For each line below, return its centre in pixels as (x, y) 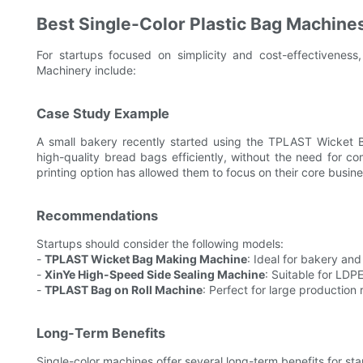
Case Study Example (103, 114)
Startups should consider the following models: (160, 244)
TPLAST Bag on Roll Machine (124, 290)
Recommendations (97, 216)
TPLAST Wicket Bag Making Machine (146, 259)
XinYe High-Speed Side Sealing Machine (155, 275)
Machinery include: (86, 70)
